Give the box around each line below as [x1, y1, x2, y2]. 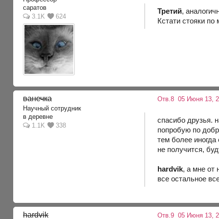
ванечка [23, 94, 52, 103]
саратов [23, 4, 47, 12]
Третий [157, 6, 182, 15]
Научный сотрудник [23, 104, 82, 112]
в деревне [23, 113, 53, 121]
